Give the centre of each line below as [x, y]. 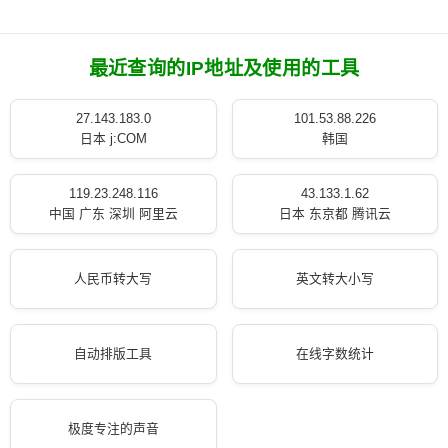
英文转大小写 [334, 278]
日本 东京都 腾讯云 [334, 213]
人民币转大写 [113, 278]
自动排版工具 [113, 353]
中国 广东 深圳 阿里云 [113, 213]
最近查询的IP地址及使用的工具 [224, 68]
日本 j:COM [113, 138]
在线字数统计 [334, 353]
